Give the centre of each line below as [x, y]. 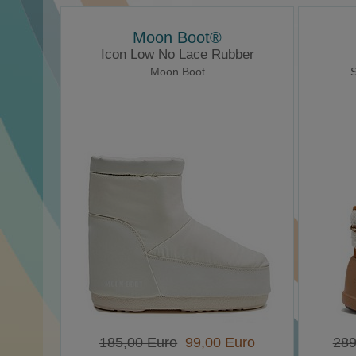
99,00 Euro [217, 343]
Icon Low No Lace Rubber [177, 55]
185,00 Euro [139, 343]
